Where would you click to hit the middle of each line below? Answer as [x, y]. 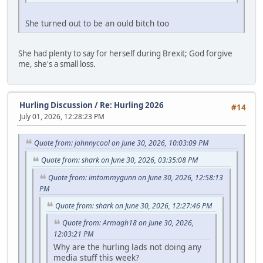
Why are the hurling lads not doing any [127, 247]
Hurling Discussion [56, 105]
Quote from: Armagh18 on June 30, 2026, [128, 223]
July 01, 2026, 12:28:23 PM [62, 117]
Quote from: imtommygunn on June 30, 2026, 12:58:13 [136, 178]
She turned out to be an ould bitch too [97, 23]
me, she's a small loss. [57, 64]
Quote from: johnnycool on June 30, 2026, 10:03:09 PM [121, 143]
